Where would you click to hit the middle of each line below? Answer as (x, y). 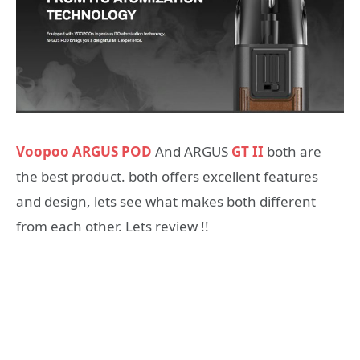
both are (292, 152)
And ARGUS (192, 152)
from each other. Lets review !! (112, 227)
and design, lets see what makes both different (166, 202)
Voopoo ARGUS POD (84, 152)
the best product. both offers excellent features (167, 177)
